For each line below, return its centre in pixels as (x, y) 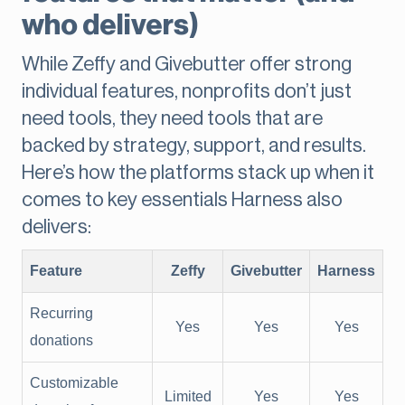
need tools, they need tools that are (172, 119)
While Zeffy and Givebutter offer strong (187, 65)
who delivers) (110, 26)
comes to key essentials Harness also (182, 200)
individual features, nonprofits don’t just (187, 92)
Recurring (61, 314)
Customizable (74, 383)
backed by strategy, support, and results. (194, 146)
